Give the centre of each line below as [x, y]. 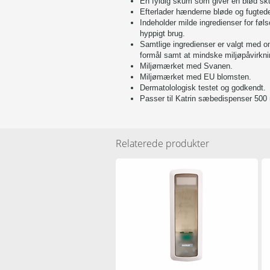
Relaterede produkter [162, 143]
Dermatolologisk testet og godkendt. [203, 88]
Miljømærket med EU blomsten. [196, 77]
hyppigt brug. [162, 33]
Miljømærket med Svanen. [186, 66]
